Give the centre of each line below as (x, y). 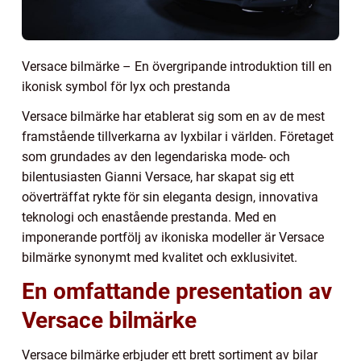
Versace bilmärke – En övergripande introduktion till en (177, 66)
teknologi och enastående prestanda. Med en (149, 217)
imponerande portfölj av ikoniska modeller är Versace (173, 237)
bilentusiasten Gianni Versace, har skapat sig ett (158, 176)
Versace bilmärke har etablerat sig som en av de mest (173, 116)
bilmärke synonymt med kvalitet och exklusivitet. (160, 257)
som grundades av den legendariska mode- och (156, 156)
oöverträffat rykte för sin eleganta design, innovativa (170, 197)
